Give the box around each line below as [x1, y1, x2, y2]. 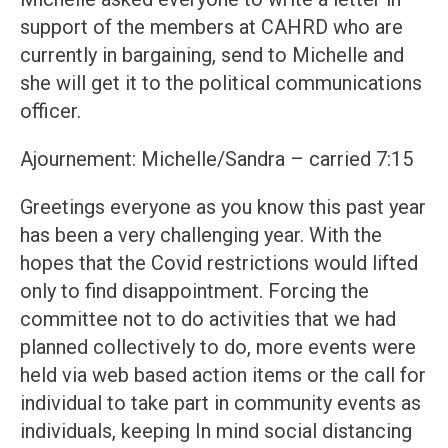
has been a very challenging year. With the [20, 223, 382, 248]
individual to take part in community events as [20, 391, 421, 416]
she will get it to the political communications [20, 71, 422, 96]
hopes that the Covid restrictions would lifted [20, 251, 418, 276]
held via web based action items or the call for [20, 363, 426, 388]
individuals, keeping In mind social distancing [20, 419, 412, 444]
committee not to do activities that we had [20, 307, 396, 332]
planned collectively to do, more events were [20, 335, 416, 360]
